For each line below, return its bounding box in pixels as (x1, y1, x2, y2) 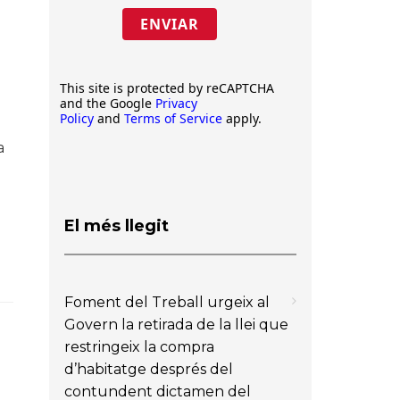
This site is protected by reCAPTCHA (60, 79, 274, 96)
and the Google (60, 95, 155, 112)
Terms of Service (124, 110, 222, 127)
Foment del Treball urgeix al (64, 293, 270, 311)
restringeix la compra (64, 337, 214, 355)
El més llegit (64, 215, 169, 236)
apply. (222, 110, 262, 127)
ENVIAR (139, 14, 199, 34)
